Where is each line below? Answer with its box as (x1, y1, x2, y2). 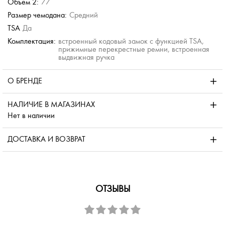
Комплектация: (8, 37, 56, 46)
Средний (69, 11, 98, 20)
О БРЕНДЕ (8, 77, 42, 85)
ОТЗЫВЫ (95, 184, 130, 194)
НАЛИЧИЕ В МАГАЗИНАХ (8, 100, 95, 109)
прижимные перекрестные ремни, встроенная (58, 45, 209, 54)
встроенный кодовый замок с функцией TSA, (58, 37, 204, 46)
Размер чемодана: (8, 11, 67, 20)
